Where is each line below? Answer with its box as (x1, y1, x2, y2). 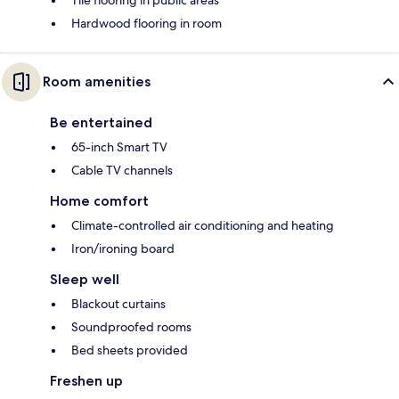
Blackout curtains (71, 296, 166, 313)
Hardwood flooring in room (71, 15, 222, 32)
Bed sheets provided (71, 342, 188, 359)
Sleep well (50, 271, 119, 289)
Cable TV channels (71, 162, 173, 179)
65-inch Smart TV (71, 139, 167, 156)
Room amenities (43, 73, 151, 91)
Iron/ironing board (71, 240, 175, 257)
